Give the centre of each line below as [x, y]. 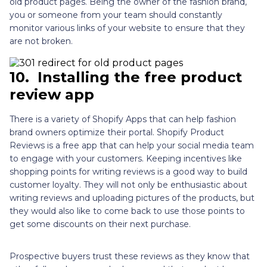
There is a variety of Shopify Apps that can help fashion [123, 119]
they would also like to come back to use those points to [127, 211]
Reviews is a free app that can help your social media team [132, 145]
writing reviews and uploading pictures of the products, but [132, 198]
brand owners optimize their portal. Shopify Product [117, 132]
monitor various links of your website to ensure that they [127, 28]
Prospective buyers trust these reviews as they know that [130, 256]
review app [52, 94]
